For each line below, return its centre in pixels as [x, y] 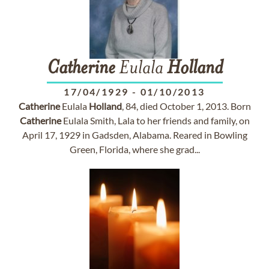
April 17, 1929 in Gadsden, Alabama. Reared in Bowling [134, 135]
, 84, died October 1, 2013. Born [186, 106]
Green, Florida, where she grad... [134, 149]
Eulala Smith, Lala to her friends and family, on [155, 120]
